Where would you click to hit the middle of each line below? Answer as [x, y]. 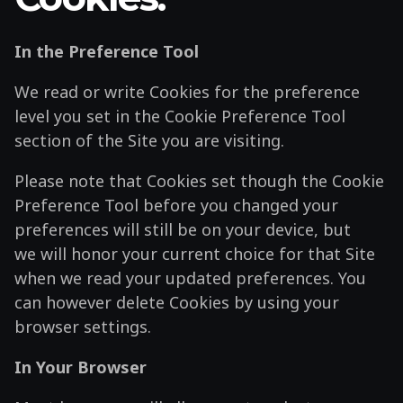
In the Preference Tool [107, 51]
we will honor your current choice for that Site [195, 253]
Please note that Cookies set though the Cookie [199, 180]
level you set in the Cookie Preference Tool [180, 116]
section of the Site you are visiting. [149, 140]
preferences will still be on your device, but [183, 229]
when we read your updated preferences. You [190, 278]
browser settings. [83, 326]
